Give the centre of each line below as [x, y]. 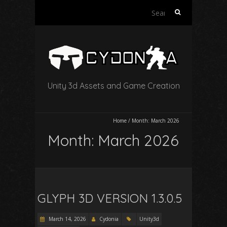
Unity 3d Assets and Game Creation [113, 86]
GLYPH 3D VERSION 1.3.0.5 [110, 198]
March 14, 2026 [67, 219]
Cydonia [109, 219]
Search [177, 10]
